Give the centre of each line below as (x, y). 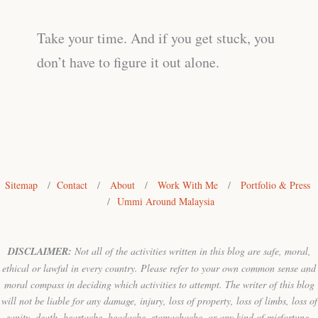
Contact (72, 185)
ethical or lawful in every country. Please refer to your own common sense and (159, 268)
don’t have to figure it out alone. (128, 62)
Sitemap (21, 185)
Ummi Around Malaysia (166, 201)
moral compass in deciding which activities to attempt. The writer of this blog (159, 284)
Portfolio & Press (275, 185)
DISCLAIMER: (39, 251)
